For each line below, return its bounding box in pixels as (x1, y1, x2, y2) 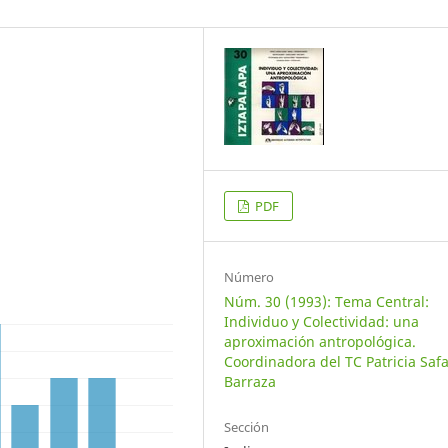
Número (224, 268, 275, 286)
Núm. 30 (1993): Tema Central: (224, 292, 430, 311)
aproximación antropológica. (224, 332, 417, 351)
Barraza (224, 372, 277, 391)
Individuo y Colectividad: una (224, 312, 420, 331)
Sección (224, 418, 270, 437)
